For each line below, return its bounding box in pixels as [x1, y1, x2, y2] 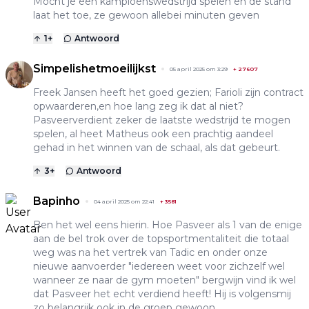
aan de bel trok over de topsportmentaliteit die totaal [33, 232, 289, 245]
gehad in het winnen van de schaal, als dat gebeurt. [33, 141, 280, 154]
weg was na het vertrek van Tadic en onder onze [33, 246, 268, 259]
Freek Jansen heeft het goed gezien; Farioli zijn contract [33, 86, 303, 99]
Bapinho [33, 194, 80, 208]
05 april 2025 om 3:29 [170, 65, 228, 72]
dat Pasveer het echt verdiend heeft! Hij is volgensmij [33, 287, 291, 300]
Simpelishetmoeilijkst [33, 61, 156, 75]
